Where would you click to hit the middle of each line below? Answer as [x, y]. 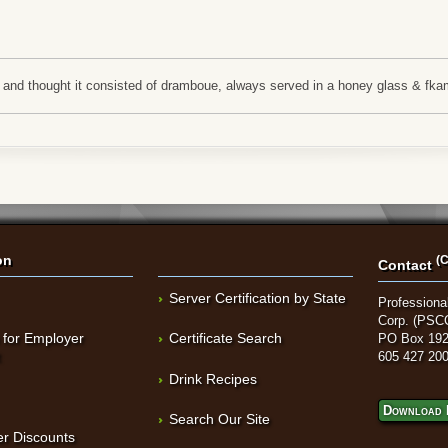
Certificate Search [226, 338]
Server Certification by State [258, 298]
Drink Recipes [213, 378]
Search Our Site [220, 419]
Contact [407, 264]
